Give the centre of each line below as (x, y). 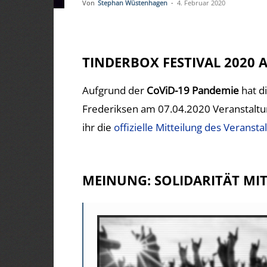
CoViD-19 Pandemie (193, 90)
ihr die (98, 127)
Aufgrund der (114, 90)
